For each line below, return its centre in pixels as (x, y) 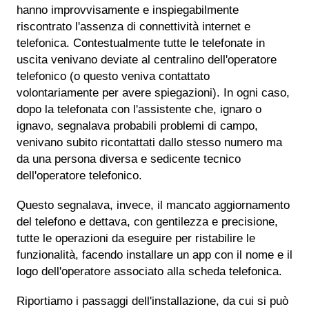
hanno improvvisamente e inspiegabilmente (128, 10)
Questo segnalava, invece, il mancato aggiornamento (153, 206)
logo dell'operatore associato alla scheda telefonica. (149, 272)
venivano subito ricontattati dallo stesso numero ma (149, 143)
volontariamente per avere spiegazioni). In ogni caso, (153, 93)
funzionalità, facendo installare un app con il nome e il (154, 255)
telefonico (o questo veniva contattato (113, 77)
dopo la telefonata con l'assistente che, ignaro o (139, 110)
